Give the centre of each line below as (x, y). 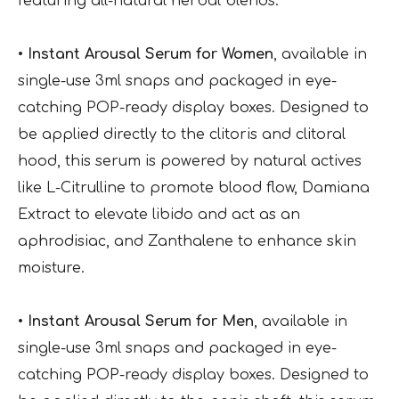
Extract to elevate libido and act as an (159, 215)
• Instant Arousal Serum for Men (136, 322)
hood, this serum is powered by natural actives (190, 162)
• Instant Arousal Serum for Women (146, 55)
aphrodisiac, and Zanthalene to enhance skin (187, 242)
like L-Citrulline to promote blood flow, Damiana (194, 188)
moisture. (51, 269)
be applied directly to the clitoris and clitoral (182, 135)
